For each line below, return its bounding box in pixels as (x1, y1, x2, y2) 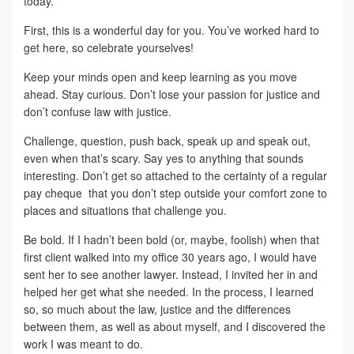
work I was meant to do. (24, 335, 143, 352)
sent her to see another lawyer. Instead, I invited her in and (24, 265, 318, 282)
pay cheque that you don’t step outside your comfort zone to (24, 184, 327, 201)
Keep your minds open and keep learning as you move (24, 68, 297, 85)
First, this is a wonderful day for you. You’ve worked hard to (24, 21, 319, 38)
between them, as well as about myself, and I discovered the (24, 318, 326, 334)
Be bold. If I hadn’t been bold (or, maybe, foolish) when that (24, 231, 319, 247)
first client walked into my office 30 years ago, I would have (24, 248, 317, 265)
